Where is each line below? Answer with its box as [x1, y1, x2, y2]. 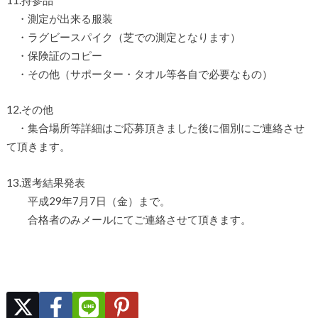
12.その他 [6, 103, 53, 116]
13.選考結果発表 [6, 175, 85, 189]
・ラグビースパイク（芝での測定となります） [6, 30, 241, 43]
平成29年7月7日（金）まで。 [6, 194, 170, 207]
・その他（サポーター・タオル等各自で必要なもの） [6, 67, 273, 80]
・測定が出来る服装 [6, 11, 113, 25]
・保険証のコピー [6, 48, 102, 62]
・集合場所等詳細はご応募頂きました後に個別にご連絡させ [6, 121, 305, 135]
